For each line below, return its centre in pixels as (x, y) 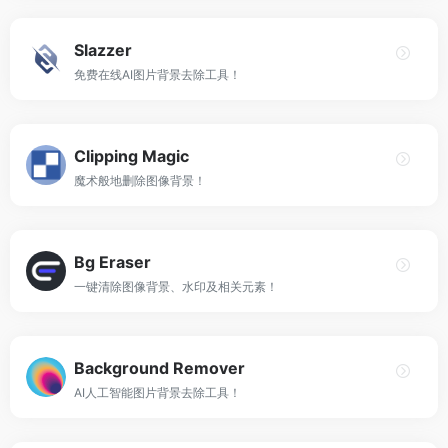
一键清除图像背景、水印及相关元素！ (176, 286)
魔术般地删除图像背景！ (140, 180)
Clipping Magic (131, 156)
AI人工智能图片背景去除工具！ (157, 392)
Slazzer (103, 50)
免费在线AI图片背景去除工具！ (157, 74)
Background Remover (159, 368)
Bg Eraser (112, 262)
